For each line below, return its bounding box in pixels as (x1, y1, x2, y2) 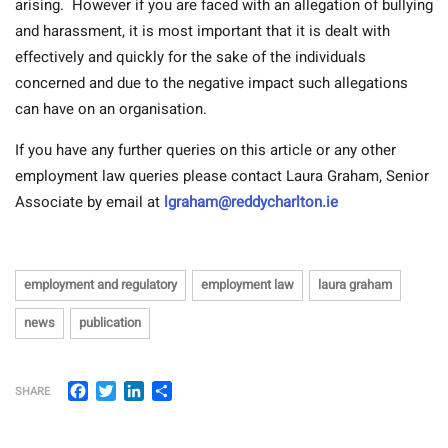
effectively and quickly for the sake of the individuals (15, 46, 366, 69)
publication (79, 313, 141, 333)
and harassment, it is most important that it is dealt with (15, 20, 390, 43)
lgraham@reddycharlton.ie (164, 191, 338, 214)
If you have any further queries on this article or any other (15, 139, 396, 162)
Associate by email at (15, 191, 164, 214)
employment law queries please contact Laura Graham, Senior (15, 165, 429, 188)
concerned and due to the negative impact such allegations (15, 72, 408, 95)
